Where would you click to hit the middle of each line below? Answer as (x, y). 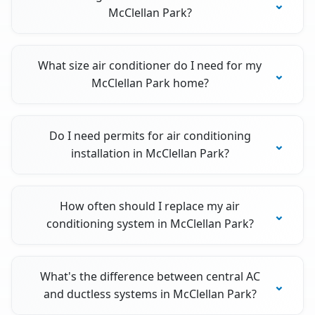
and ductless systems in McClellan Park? (150, 294)
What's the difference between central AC (150, 277)
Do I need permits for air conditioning (150, 136)
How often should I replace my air (150, 206)
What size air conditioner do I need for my (150, 66)
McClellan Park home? (150, 83)
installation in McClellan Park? (150, 154)
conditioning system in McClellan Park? (150, 224)
